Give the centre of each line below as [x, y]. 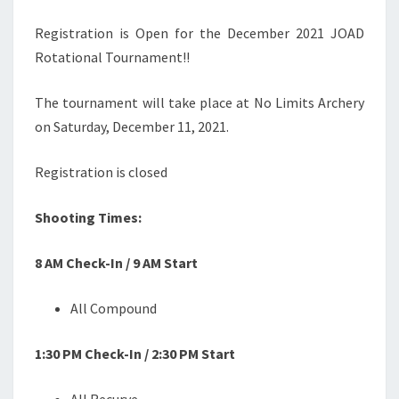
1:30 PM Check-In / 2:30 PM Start [135, 354]
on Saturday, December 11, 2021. [132, 126]
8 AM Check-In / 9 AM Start [116, 263]
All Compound [114, 308]
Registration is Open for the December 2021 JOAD [199, 33]
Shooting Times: [88, 217]
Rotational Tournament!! [112, 57]
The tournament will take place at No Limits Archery [199, 102]
